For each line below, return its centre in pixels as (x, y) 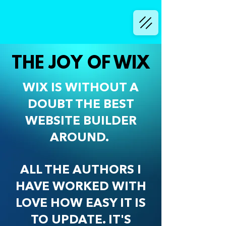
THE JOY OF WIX (81, 64)
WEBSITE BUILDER (81, 122)
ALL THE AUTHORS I (81, 171)
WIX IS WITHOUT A (81, 88)
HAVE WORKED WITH (81, 187)
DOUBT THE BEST (81, 105)
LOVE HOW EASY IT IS (81, 204)
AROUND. (81, 138)
